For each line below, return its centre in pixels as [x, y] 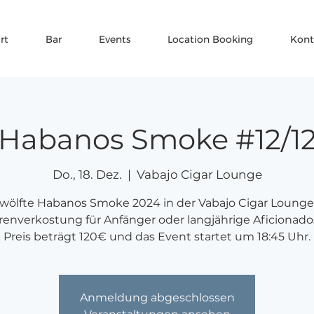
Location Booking [210, 39]
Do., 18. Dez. [87, 175]
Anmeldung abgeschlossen [157, 298]
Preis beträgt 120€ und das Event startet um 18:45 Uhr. [157, 237]
